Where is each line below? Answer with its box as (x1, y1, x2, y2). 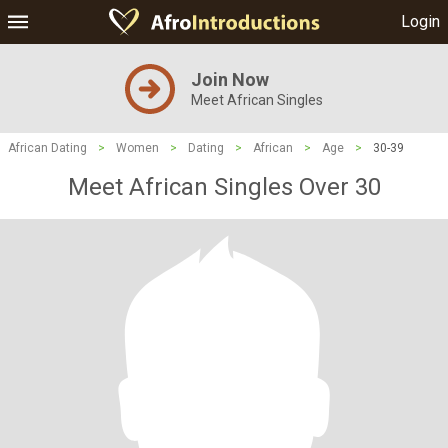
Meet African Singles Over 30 (67, 173, 381, 201)
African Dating (8, 141, 87, 155)
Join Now (191, 69, 269, 90)
